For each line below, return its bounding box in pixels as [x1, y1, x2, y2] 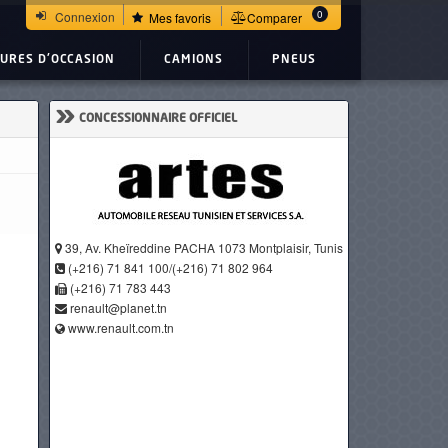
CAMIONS [163, 54, 223, 66]
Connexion [55, 8, 115, 25]
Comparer [247, 9, 302, 26]
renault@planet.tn [70, 299, 167, 316]
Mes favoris [149, 9, 211, 26]
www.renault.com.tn [68, 319, 174, 336]
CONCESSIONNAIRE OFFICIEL [79, 113, 237, 125]
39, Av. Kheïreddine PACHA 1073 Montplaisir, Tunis [62, 239, 343, 256]
